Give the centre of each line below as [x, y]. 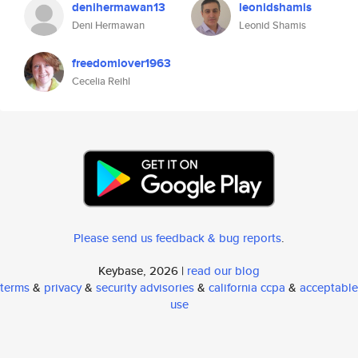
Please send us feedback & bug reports [177, 238]
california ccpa [247, 287]
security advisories [145, 287]
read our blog [223, 270]
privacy [63, 287]
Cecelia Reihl [101, 81]
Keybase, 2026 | [143, 270]
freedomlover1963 [121, 63]
